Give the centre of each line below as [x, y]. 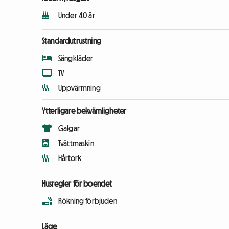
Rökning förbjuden [88, 201]
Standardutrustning [72, 41]
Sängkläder [76, 59]
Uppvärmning [79, 88]
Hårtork [70, 158]
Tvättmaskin [76, 143]
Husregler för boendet [77, 184]
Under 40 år [77, 16]
